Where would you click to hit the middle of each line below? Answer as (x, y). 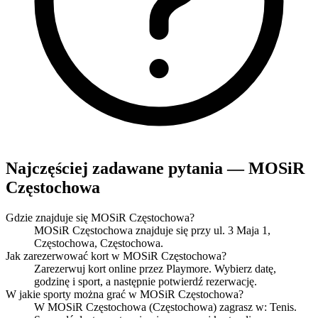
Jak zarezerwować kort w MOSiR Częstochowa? (116, 256)
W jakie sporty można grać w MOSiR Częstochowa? (125, 294)
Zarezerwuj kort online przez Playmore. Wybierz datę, (155, 268)
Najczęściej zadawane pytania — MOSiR (155, 168)
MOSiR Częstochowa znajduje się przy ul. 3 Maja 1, (152, 230)
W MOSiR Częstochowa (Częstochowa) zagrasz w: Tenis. (165, 307)
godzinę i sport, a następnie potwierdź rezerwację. (146, 281)
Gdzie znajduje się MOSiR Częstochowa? (100, 217)
